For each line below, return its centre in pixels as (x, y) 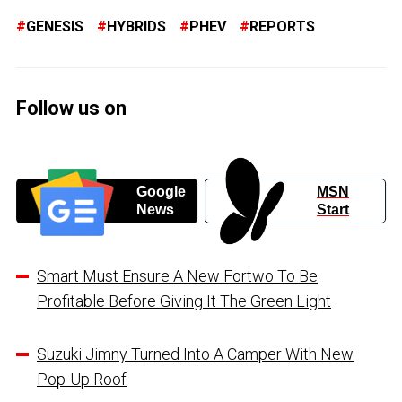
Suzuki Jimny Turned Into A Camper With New (195, 354)
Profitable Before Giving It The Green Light (184, 301)
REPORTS (282, 26)
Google (161, 191)
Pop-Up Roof (82, 379)
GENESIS (55, 26)
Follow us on (71, 108)
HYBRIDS (136, 26)
